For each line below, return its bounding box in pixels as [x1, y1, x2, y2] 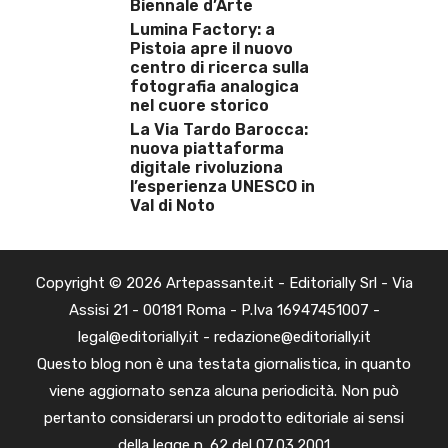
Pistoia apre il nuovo [130, 38, 293, 58]
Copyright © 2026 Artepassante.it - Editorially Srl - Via [35, 273, 413, 292]
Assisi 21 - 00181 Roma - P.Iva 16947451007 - [68, 300, 380, 319]
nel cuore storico [130, 95, 269, 115]
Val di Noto [130, 195, 215, 215]
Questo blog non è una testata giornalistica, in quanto [37, 354, 411, 373]
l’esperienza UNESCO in [130, 176, 315, 196]
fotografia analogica [130, 76, 299, 96]
